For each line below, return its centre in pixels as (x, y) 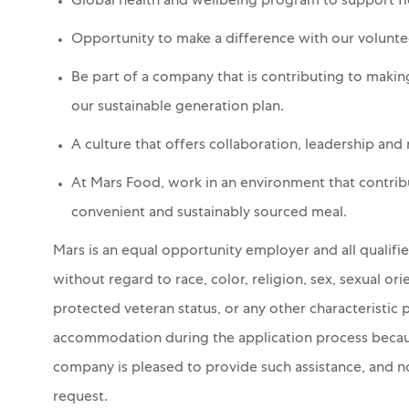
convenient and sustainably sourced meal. (209, 213)
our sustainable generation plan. (178, 107)
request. (80, 398)
